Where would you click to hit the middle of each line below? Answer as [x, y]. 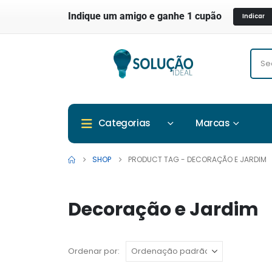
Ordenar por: [94, 251]
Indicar [254, 16]
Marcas [212, 123]
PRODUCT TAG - [158, 159]
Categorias [124, 123]
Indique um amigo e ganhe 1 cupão [145, 16]
